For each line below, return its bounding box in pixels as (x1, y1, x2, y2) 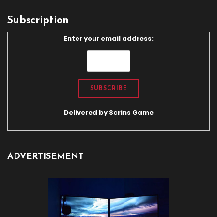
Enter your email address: (63, 34, 154, 44)
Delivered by (63, 108, 109, 117)
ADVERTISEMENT (7, 152, 84, 161)
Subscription (7, 15, 69, 26)
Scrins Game (108, 108, 154, 117)
